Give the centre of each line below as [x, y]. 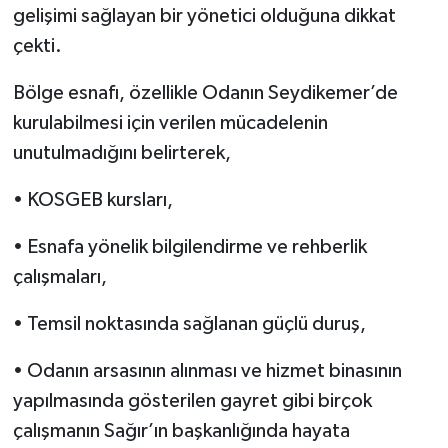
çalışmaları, [59, 277]
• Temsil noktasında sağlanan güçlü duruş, [189, 324]
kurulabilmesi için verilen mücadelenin [170, 123]
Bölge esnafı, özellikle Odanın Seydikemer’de [205, 93]
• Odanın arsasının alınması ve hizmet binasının [207, 371]
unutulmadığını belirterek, [121, 153]
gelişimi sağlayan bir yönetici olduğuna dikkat [204, 16]
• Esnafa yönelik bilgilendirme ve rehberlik [189, 247]
